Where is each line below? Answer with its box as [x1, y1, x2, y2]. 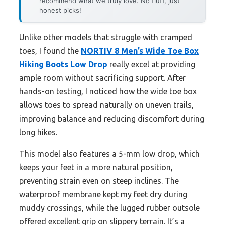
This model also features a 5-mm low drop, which [19, 149, 200, 159]
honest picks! [39, 6, 81, 15]
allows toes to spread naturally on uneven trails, [19, 100, 194, 110]
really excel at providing [107, 60, 195, 69]
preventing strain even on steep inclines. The [19, 176, 179, 186]
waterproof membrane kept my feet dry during [19, 190, 187, 199]
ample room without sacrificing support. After [19, 73, 186, 83]
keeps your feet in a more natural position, [19, 163, 173, 172]
